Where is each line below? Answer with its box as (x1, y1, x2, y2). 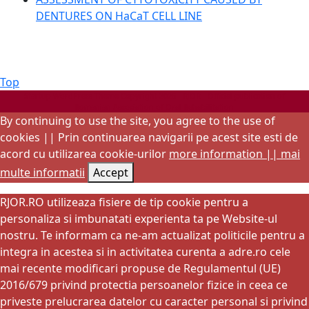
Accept (93, 165, 128, 180)
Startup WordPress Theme (24, 90, 119, 101)
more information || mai (169, 146, 300, 161)
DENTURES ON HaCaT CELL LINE (36, 8, 202, 23)
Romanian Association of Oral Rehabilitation (74, 101, 235, 112)
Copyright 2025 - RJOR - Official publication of (119, 90, 285, 101)
